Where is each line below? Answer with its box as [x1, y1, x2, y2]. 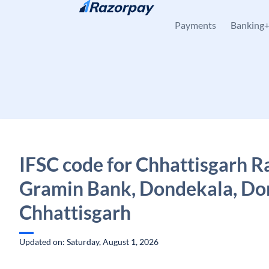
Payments [175, 19, 216, 31]
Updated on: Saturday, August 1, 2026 [19, 237, 159, 247]
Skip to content [29, 10, 86, 20]
